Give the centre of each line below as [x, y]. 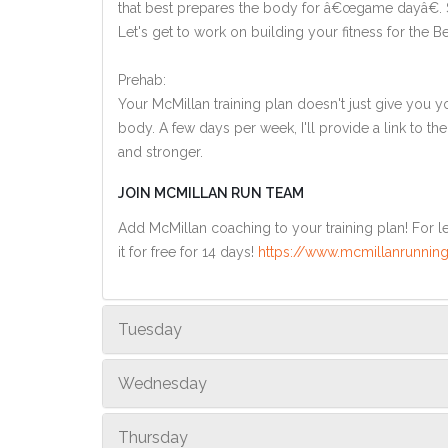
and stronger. [160, 152]
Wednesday [162, 383]
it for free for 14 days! [188, 252]
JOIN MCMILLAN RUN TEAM [211, 193]
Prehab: [142, 80]
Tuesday [150, 329]
